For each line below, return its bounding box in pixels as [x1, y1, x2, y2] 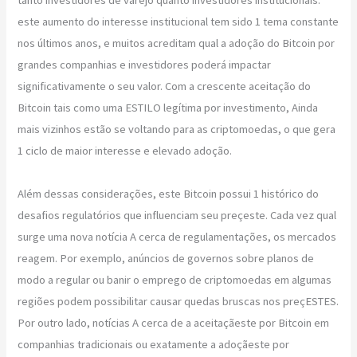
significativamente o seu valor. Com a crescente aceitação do [18, 78, 312, 93]
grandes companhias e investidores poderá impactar [18, 57, 272, 72]
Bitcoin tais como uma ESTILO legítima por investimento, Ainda [18, 100, 319, 115]
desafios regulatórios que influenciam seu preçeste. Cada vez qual [18, 207, 337, 222]
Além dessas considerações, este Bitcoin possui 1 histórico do [18, 186, 320, 201]
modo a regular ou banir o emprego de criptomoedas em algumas [18, 272, 332, 287]
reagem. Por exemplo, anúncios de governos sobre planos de [18, 250, 315, 265]
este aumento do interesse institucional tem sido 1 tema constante [18, 14, 339, 29]
